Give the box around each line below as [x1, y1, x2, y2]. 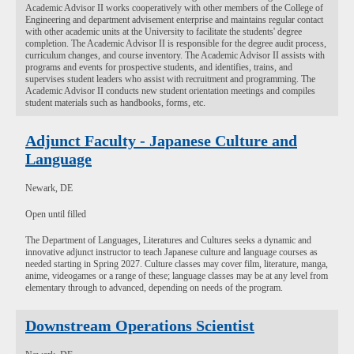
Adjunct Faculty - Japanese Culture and [25, 132, 297, 149]
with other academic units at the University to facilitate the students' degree [25, 26, 302, 37]
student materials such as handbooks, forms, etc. [25, 97, 205, 108]
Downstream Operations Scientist [25, 317, 254, 334]
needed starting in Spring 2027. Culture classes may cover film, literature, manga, [25, 258, 328, 269]
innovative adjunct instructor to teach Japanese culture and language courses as [25, 247, 318, 258]
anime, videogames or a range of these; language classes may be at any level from [25, 270, 328, 281]
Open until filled [25, 209, 86, 220]
